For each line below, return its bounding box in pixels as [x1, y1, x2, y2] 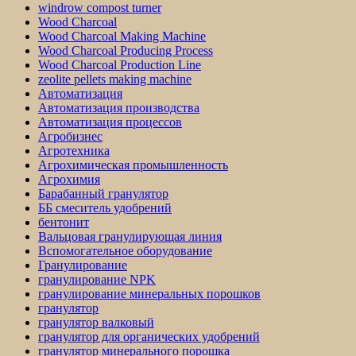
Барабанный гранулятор [38, 187, 168, 201]
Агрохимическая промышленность [38, 158, 228, 172]
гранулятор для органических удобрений [38, 330, 260, 344]
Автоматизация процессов [38, 115, 182, 130]
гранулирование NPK [38, 273, 156, 287]
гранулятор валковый [38, 315, 154, 330]
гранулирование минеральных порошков [38, 287, 261, 301]
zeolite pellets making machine [38, 72, 192, 87]
